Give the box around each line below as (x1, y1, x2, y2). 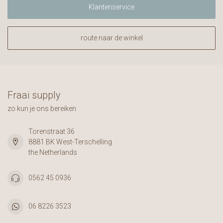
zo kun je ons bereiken (7, 104, 76, 112)
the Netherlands (28, 148, 77, 156)
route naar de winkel (80, 33, 143, 42)
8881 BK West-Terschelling (28, 137, 112, 146)
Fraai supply (7, 89, 60, 101)
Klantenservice (89, 2, 134, 11)
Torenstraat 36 (28, 127, 75, 135)
